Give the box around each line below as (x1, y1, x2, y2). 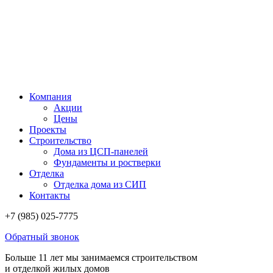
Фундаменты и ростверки (54, 157, 161, 168)
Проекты (29, 124, 66, 135)
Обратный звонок (5, 232, 79, 242)
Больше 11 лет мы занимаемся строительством (5, 252, 197, 263)
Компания (29, 91, 71, 102)
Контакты (29, 190, 70, 200)
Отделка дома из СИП (54, 179, 146, 190)
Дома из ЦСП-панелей (54, 146, 148, 157)
